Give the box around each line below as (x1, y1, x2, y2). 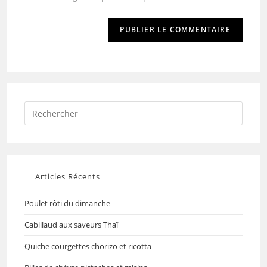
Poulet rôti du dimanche (24, 198, 111, 209)
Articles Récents (35, 171, 101, 182)
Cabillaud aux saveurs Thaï (24, 219, 119, 231)
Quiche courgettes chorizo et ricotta (24, 241, 152, 252)
